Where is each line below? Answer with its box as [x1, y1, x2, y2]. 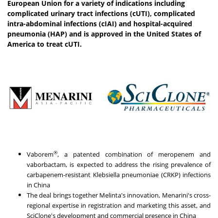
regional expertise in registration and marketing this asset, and [27, 201, 211, 210]
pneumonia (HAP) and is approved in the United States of [7, 29, 201, 39]
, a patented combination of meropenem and [57, 150, 211, 159]
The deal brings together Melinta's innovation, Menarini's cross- [27, 191, 211, 200]
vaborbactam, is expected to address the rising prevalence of [27, 160, 211, 169]
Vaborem [27, 150, 54, 159]
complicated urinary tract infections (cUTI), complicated [7, 9, 195, 18]
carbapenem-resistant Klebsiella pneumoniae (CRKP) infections [27, 170, 211, 180]
